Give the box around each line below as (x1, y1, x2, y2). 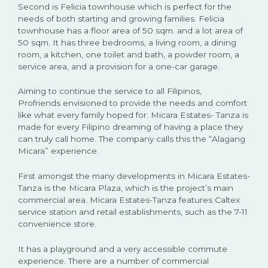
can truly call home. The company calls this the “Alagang (18, 134, 245, 144)
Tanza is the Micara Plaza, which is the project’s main (18, 183, 233, 193)
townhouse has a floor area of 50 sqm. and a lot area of (18, 25, 243, 35)
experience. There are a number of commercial (18, 256, 209, 266)
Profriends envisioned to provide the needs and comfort (18, 98, 247, 108)
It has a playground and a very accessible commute (18, 244, 227, 254)
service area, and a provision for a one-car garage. (18, 61, 220, 71)
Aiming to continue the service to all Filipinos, (18, 86, 202, 96)
